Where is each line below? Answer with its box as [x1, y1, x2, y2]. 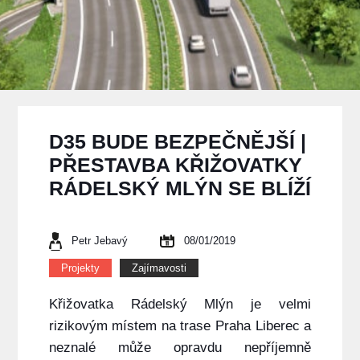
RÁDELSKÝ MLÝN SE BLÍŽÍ [48, 177, 311, 200]
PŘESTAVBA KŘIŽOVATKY [48, 153, 302, 177]
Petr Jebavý [71, 235, 128, 247]
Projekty [60, 262, 100, 275]
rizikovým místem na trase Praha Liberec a [48, 318, 312, 334]
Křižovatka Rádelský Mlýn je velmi [48, 297, 312, 313]
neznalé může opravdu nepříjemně [48, 340, 312, 356]
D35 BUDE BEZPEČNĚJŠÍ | [48, 130, 306, 153]
